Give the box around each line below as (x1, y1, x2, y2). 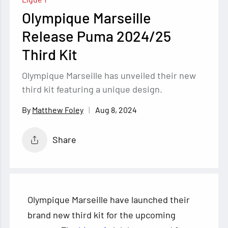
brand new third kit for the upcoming (27, 209, 176, 220)
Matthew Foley (32, 105, 84, 115)
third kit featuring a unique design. (22, 83, 163, 95)
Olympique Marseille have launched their (27, 193, 190, 205)
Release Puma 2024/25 (22, 26, 172, 45)
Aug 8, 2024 (95, 104, 137, 115)
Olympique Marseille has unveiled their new (22, 69, 196, 81)
